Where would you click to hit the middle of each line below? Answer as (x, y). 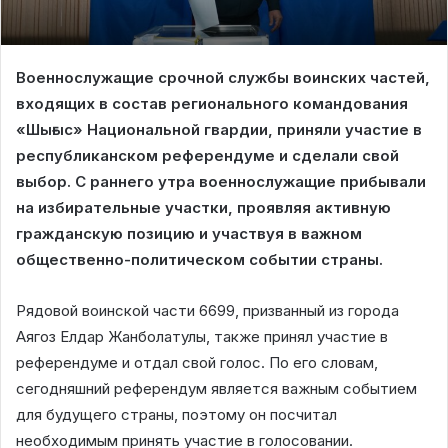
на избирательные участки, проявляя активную (203, 207)
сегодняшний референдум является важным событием (216, 388)
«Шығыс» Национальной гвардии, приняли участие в (219, 129)
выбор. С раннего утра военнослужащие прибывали (221, 181)
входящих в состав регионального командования (212, 103)
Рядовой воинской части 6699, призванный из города (207, 310)
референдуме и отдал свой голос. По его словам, (197, 362)
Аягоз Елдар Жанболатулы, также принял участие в (202, 336)
